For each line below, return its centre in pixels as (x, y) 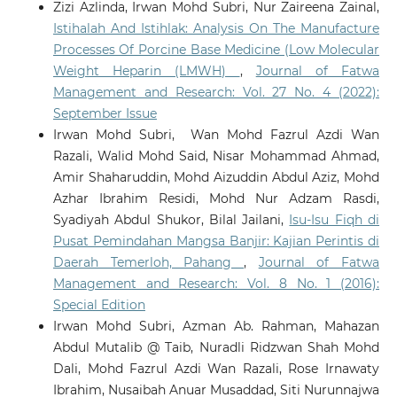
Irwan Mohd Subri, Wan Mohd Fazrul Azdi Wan (216, 134)
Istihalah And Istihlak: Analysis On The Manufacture (216, 28)
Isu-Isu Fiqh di (335, 219)
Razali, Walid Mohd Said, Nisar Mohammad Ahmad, (216, 156)
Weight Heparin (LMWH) (146, 70)
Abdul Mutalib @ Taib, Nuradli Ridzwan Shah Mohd (216, 347)
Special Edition (99, 304)
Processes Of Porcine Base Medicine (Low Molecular (216, 49)
